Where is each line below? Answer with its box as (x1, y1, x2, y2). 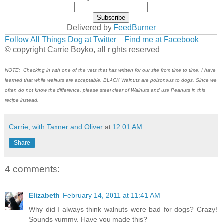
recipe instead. (5, 97, 39, 103)
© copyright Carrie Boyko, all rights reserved (5, 45, 160, 54)
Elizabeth (29, 191, 60, 199)
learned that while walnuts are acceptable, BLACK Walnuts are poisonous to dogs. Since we (5, 77, 217, 83)
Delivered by (66, 23, 113, 32)
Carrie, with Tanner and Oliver (9, 123, 103, 131)
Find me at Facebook (124, 35, 199, 44)
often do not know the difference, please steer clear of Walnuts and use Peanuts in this (5, 87, 205, 93)
